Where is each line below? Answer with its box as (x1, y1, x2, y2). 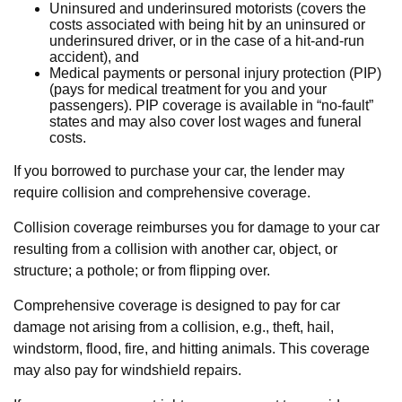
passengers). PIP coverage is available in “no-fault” (49, 98, 373, 113)
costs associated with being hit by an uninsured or (49, 17, 365, 32)
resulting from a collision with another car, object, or (13, 241, 337, 257)
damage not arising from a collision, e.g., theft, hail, (13, 319, 334, 335)
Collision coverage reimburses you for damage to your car (13, 220, 380, 235)
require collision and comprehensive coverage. (13, 185, 310, 200)
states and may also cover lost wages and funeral (49, 114, 362, 129)
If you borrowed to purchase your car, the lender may (13, 163, 345, 179)
